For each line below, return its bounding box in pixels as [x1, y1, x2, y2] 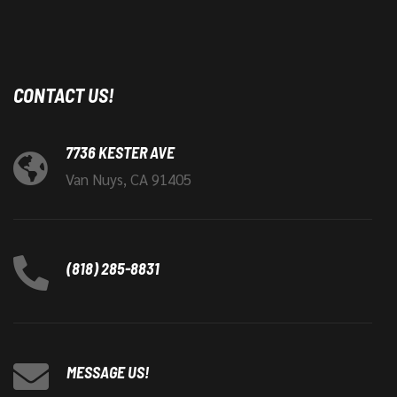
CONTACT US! [13, 83, 114, 106]
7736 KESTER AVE [66, 143, 175, 162]
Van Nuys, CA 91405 [66, 169, 191, 189]
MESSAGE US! [66, 362, 149, 382]
